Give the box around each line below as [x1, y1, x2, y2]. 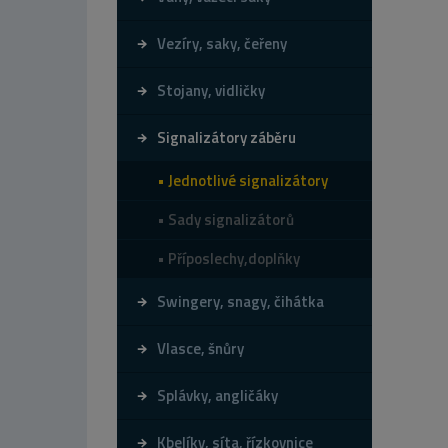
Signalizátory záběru [157, 125, 296, 149]
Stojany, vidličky [157, 78, 265, 102]
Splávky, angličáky [157, 383, 278, 407]
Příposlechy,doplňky [168, 246, 300, 270]
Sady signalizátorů [168, 207, 294, 231]
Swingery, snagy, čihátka [157, 289, 324, 313]
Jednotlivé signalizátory [168, 168, 328, 192]
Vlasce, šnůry [157, 336, 244, 360]
